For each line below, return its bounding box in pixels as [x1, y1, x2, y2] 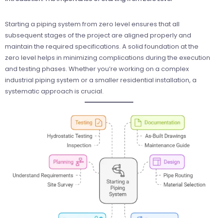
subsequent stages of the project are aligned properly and [5, 31, 191, 40]
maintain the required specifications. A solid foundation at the [5, 42, 199, 52]
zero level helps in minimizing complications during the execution [5, 53, 210, 63]
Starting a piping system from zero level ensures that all [5, 19, 180, 29]
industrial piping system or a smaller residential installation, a [5, 75, 197, 85]
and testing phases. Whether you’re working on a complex [5, 64, 189, 74]
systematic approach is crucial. [5, 87, 104, 96]
